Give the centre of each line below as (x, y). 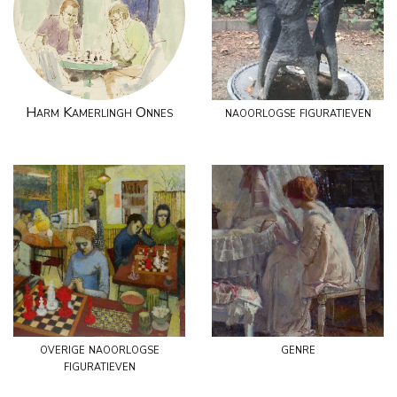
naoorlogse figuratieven (298, 112)
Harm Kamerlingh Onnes (99, 112)
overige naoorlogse (99, 349)
